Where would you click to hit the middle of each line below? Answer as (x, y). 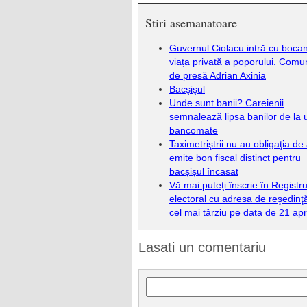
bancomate (194, 130)
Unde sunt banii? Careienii (226, 103)
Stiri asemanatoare (191, 23)
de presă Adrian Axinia (218, 75)
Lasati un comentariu (202, 247)
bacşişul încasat (204, 171)
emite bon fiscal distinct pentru (235, 158)
